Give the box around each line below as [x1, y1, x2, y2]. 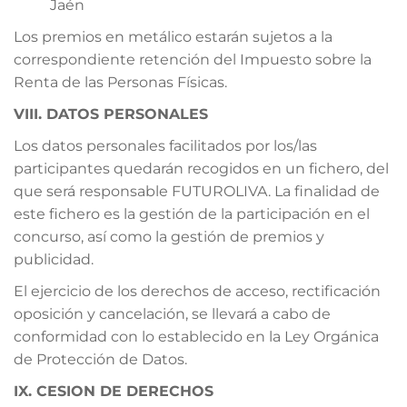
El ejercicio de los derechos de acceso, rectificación [14, 282, 381, 300]
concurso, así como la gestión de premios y [14, 227, 324, 245]
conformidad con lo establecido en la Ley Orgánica [14, 327, 379, 345]
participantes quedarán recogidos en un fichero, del [14, 159, 389, 177]
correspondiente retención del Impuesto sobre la [14, 50, 372, 68]
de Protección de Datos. [14, 350, 187, 368]
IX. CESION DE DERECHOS [14, 382, 218, 400]
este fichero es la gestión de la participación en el [14, 204, 370, 223]
